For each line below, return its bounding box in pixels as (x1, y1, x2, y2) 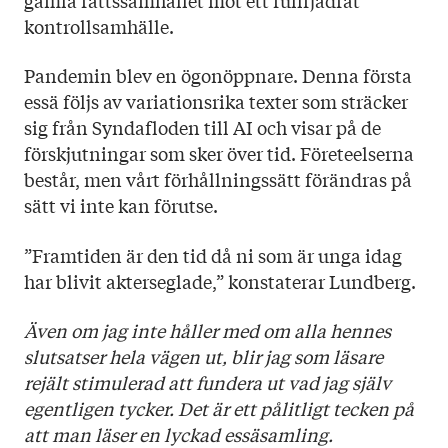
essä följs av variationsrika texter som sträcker (24, 88, 408, 115)
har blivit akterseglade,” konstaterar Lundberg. (24, 267, 416, 294)
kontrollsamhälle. (24, 12, 174, 39)
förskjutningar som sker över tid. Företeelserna (24, 140, 414, 167)
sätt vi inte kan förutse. (24, 192, 218, 219)
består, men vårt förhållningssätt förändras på (24, 166, 412, 193)
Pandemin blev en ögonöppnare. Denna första (24, 62, 412, 89)
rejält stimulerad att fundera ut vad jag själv (24, 369, 391, 396)
